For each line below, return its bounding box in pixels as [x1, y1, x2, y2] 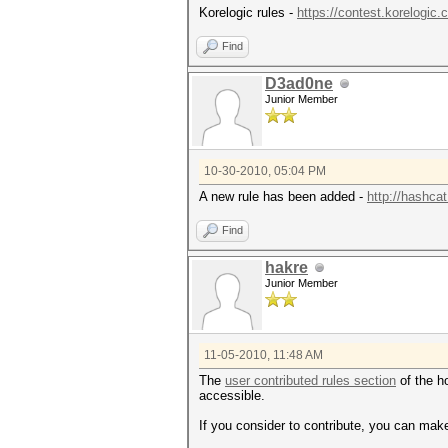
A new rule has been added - [199, 189, 367, 204]
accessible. [199, 388, 265, 403]
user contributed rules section [225, 373, 396, 388]
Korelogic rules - [199, 5, 297, 20]
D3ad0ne [265, 75, 333, 92]
